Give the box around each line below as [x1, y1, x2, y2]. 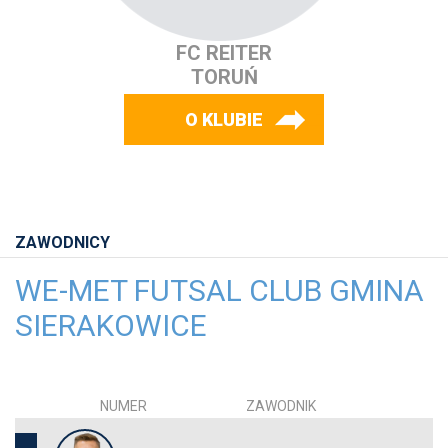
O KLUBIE [185, 109, 263, 131]
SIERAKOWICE [15, 308, 207, 344]
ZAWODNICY [15, 233, 110, 253]
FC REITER [176, 41, 272, 66]
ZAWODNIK [246, 398, 316, 415]
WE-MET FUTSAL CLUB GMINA [15, 273, 424, 309]
